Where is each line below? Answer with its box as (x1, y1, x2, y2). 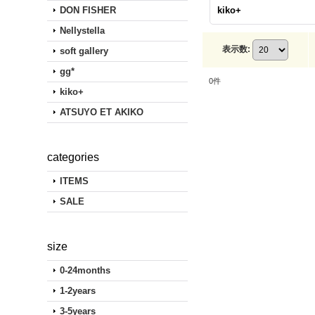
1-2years (60, 285, 96, 296)
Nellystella (60, 25, 105, 36)
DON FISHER (60, 5, 117, 15)
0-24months (60, 265, 111, 276)
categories (47, 151, 100, 163)
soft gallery (60, 46, 109, 56)
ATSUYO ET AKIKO (60, 107, 144, 117)
